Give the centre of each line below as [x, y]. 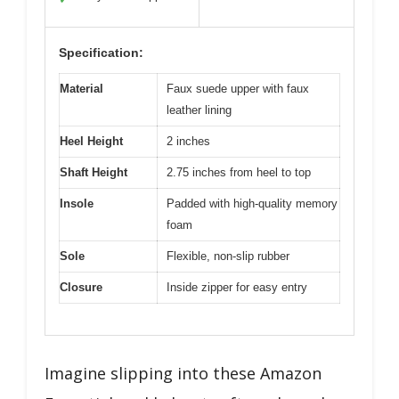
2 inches [188, 142]
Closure [81, 288]
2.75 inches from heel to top [239, 173]
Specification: [101, 53]
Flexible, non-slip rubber [228, 256]
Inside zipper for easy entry [237, 288]
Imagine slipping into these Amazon [183, 373]
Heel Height [91, 142]
